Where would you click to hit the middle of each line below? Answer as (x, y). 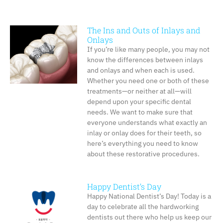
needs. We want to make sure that (140, 112)
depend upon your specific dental (139, 101)
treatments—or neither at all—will (139, 91)
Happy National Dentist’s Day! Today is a (149, 196)
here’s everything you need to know (142, 143)
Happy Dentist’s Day (124, 186)
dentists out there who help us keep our (149, 217)
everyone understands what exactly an (147, 122)
